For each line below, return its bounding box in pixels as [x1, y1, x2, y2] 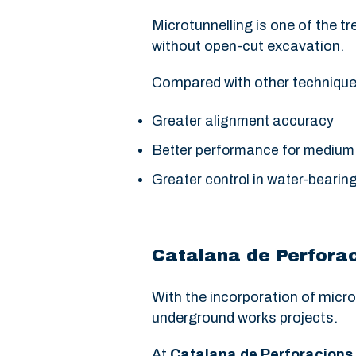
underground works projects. [152, 310, 338, 326]
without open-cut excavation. [152, 38, 344, 54]
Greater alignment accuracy [152, 114, 334, 129]
